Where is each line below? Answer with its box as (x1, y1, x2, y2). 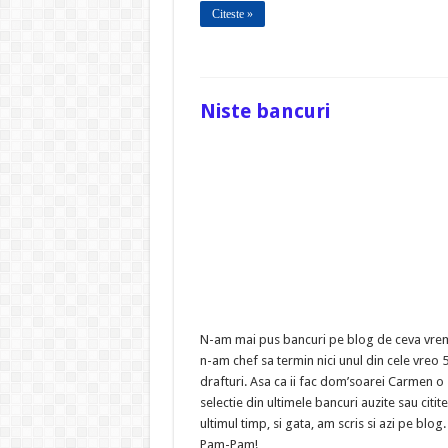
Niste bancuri (199, 99, 330, 124)
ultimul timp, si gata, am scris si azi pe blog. (199, 415, 446, 431)
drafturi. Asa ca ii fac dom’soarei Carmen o (199, 373, 444, 389)
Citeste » (211, 7, 253, 22)
